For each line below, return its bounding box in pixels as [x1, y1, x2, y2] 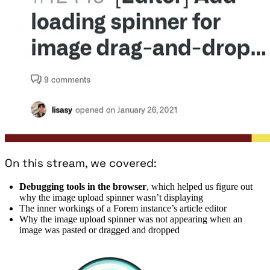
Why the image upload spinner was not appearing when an [19, 213, 242, 224]
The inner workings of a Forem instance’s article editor [19, 202, 227, 213]
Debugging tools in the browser [19, 181, 146, 192]
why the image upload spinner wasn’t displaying [19, 192, 203, 202]
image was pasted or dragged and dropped [19, 224, 180, 235]
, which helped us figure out [146, 181, 253, 192]
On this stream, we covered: [5, 155, 157, 170]
